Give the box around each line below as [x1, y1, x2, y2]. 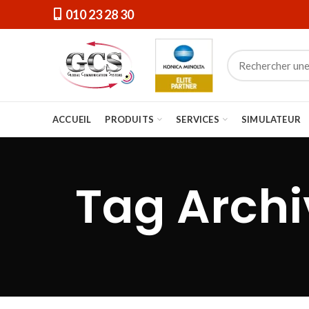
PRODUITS [105, 113, 154, 125]
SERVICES [176, 113, 219, 125]
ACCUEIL [52, 113, 92, 125]
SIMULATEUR [241, 113, 301, 125]
